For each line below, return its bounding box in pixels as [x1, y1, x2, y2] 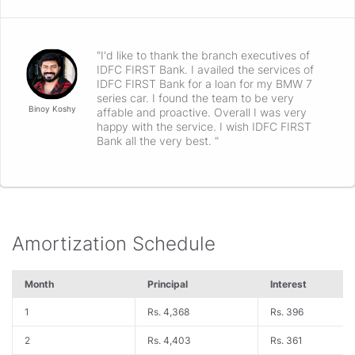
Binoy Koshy [28, 104, 76, 114]
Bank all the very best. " [97, 134, 219, 148]
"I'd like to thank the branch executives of [97, 48, 310, 63]
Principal [147, 278, 188, 291]
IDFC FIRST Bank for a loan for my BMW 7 [97, 77, 312, 91]
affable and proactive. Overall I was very [97, 105, 307, 120]
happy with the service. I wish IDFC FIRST [97, 120, 311, 134]
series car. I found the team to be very [97, 91, 294, 105]
